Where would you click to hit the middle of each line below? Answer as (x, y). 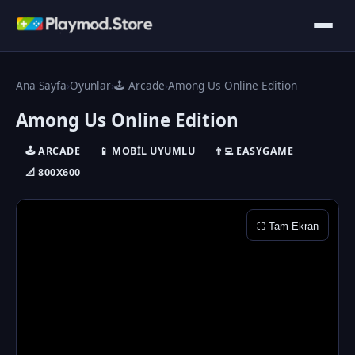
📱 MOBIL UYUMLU (147, 151)
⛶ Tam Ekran (288, 226)
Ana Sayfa (41, 85)
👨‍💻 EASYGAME (254, 151)
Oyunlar (90, 85)
